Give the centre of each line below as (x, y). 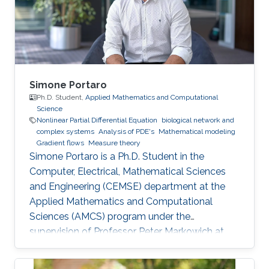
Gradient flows (60, 143)
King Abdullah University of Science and (117, 247)
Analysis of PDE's (126, 132)
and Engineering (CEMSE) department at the (127, 187)
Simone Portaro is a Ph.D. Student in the (117, 157)
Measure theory (114, 143)
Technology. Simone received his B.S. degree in (133, 262)
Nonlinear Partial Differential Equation (97, 120)
